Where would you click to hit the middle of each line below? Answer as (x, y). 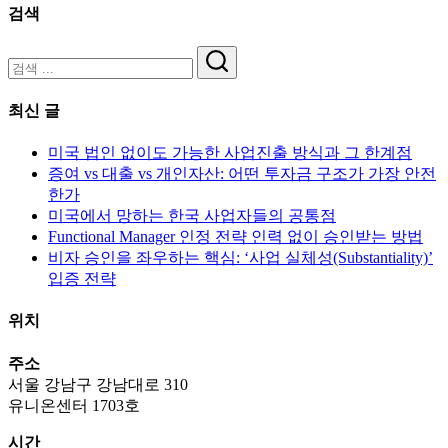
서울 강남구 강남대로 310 (98, 384)
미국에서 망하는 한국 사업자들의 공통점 (192, 215)
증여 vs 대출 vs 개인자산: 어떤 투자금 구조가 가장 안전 (242, 173)
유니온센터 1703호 (74, 405)
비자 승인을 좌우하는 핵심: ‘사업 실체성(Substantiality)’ (240, 257)
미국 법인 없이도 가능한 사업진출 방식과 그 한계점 (230, 152)
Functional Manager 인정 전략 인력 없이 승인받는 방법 (235, 236)
